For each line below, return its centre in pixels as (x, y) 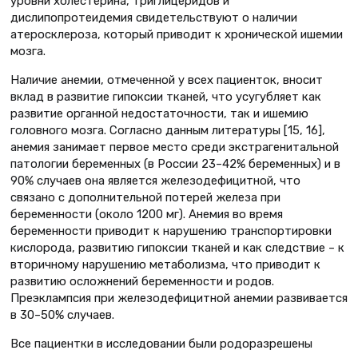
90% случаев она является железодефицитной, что (155, 180)
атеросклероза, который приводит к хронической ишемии (177, 34)
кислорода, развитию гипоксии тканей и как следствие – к (177, 247)
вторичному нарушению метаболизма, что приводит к (165, 264)
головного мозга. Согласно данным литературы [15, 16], (168, 130)
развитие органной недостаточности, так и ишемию (159, 113)
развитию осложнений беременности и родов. (142, 281)
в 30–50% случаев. (62, 314)
